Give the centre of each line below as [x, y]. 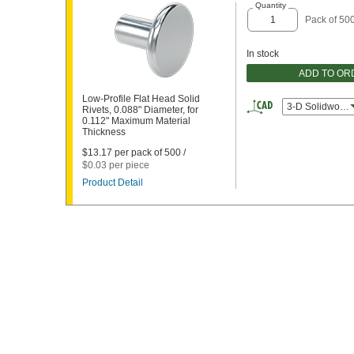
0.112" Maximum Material [136, 121]
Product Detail [113, 183]
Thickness [104, 132]
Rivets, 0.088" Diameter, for [140, 110]
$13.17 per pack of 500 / [134, 153]
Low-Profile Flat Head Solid [141, 99]
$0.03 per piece [116, 165]
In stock [263, 54]
